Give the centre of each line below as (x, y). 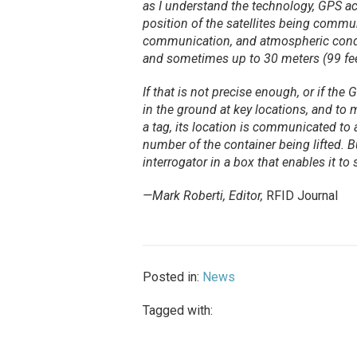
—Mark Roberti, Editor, (202, 196)
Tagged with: (177, 311)
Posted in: (172, 277)
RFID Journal (302, 196)
